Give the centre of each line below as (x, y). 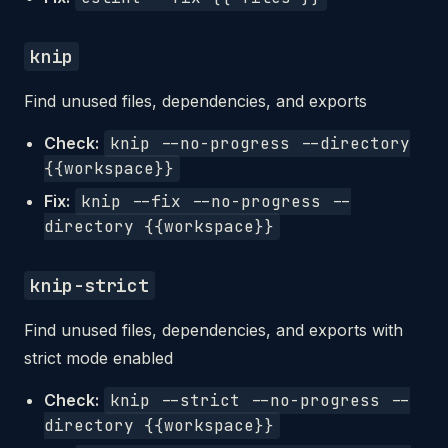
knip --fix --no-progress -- (216, 201)
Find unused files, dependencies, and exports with (213, 330)
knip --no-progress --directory (260, 143)
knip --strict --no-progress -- (260, 400)
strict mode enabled (98, 358)
